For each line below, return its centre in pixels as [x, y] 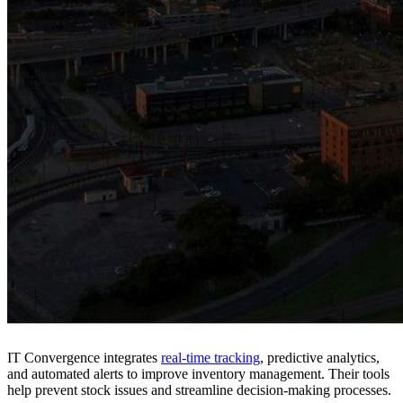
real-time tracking [210, 358]
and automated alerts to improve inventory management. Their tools [198, 374]
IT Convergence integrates [84, 358]
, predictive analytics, [320, 358]
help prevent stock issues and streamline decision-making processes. [199, 390]
